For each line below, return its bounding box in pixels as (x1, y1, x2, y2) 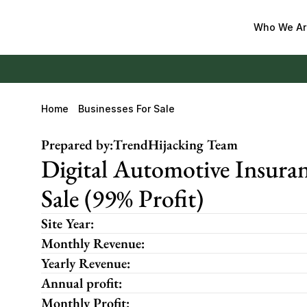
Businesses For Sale (78, 103, 175, 114)
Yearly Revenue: (41, 254, 130, 272)
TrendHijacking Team (113, 136, 238, 153)
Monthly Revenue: (41, 234, 145, 252)
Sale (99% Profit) (41, 182, 204, 214)
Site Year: (41, 214, 94, 232)
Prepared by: (41, 136, 113, 153)
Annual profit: (41, 274, 122, 292)
